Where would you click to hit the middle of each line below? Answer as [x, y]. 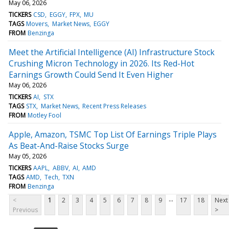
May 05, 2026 [28, 156]
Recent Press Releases [114, 106]
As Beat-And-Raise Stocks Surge [69, 145]
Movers [37, 24]
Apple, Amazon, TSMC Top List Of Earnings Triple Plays [113, 134]
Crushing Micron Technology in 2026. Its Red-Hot [101, 63]
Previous [25, 210]
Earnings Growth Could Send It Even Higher [91, 74]
